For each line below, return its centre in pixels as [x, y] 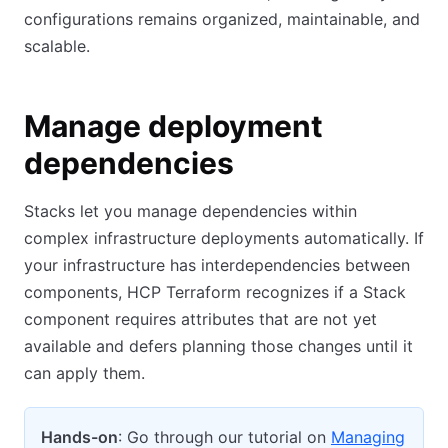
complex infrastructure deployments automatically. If [224, 238]
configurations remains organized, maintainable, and [222, 19]
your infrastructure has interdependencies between [217, 265]
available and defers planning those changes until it [218, 346]
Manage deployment [173, 126]
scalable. [57, 46]
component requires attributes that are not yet [200, 319]
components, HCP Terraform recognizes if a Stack [215, 292]
